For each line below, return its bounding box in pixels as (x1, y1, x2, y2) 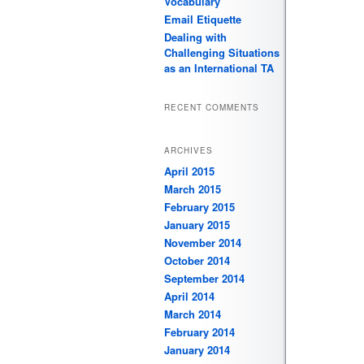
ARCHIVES (164, 144, 213, 156)
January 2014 (164, 341, 230, 357)
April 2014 (164, 288, 214, 304)
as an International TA (164, 60, 274, 76)
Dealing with (164, 29, 227, 45)
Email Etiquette (164, 11, 241, 27)
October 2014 (164, 252, 230, 268)
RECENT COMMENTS (164, 102, 259, 114)
